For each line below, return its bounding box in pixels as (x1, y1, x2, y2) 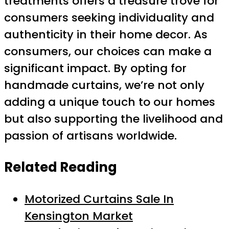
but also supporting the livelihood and (4, 111, 223, 127)
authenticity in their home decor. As (4, 27, 208, 43)
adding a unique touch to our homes (4, 94, 215, 110)
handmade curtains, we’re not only (4, 77, 204, 94)
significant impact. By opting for (4, 60, 187, 77)
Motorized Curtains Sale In (25, 191, 174, 207)
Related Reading (4, 158, 117, 177)
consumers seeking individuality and (4, 10, 214, 26)
